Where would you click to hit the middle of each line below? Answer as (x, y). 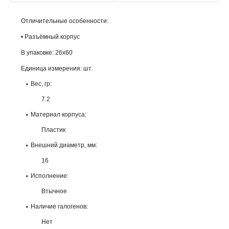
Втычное (54, 191)
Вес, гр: (41, 84)
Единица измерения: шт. (57, 68)
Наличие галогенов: (59, 207)
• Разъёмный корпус (50, 37)
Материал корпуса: (59, 114)
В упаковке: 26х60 (47, 53)
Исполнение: (50, 176)
